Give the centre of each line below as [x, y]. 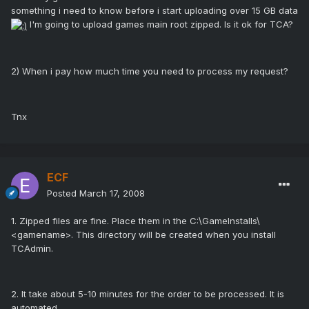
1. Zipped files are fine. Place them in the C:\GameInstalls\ [136, 221]
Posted [63, 193]
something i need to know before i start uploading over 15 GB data [154, 11]
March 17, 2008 [112, 193]
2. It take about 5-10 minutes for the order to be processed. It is [148, 294]
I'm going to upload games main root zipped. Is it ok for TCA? [160, 24]
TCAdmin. [32, 249]
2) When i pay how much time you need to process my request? [150, 71]
